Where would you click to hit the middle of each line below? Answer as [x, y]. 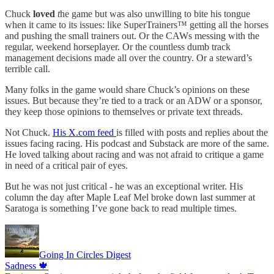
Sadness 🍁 [27, 265]
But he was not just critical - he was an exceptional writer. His [124, 186]
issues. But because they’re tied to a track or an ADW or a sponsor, [134, 100]
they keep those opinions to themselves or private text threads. [124, 111]
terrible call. [28, 68]
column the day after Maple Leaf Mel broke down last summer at [130, 197]
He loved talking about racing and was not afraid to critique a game [134, 154]
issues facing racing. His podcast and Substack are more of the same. [137, 143]
